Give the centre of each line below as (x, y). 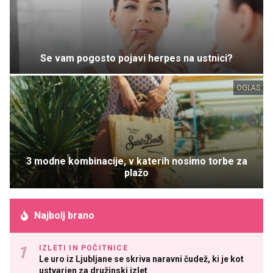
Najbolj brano (64, 215)
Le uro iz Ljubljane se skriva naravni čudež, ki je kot (141, 259)
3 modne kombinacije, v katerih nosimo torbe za (136, 161)
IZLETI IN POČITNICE (83, 248)
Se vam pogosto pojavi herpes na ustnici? (136, 58)
